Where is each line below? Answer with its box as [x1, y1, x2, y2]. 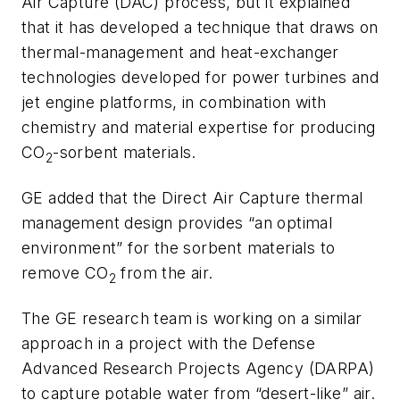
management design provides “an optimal [21, 212, 333, 232]
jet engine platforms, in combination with [21, 92, 327, 112]
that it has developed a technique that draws [21, 17, 355, 37]
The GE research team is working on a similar [21, 308, 362, 328]
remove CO [21, 262, 109, 282]
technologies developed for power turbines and [21, 67, 379, 87]
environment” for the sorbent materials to [21, 237, 336, 257]
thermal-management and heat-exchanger [21, 42, 339, 62]
